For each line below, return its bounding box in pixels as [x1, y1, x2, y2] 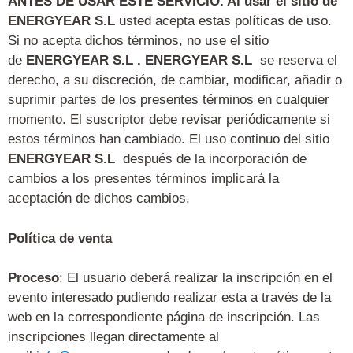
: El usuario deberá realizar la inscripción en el [59, 270, 333, 286]
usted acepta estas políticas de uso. [115, 13, 332, 29]
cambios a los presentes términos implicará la [8, 171, 279, 187]
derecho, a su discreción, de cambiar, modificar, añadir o [8, 72, 342, 88]
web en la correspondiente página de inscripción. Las [8, 310, 320, 325]
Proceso [8, 270, 59, 286]
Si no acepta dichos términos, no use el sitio [8, 33, 269, 49]
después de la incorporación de [115, 151, 307, 167]
